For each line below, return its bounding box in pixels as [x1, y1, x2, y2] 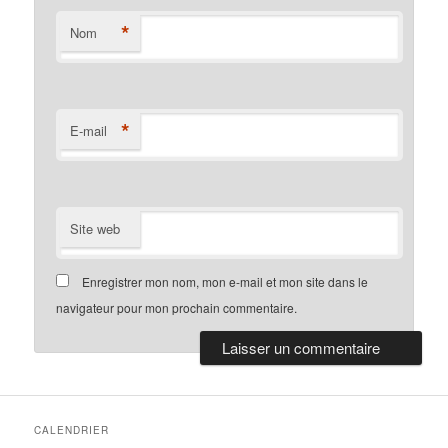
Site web [70, 219, 121, 239]
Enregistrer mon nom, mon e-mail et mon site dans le [82, 273, 369, 291]
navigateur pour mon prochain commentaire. [56, 299, 298, 317]
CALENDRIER [34, 423, 110, 438]
